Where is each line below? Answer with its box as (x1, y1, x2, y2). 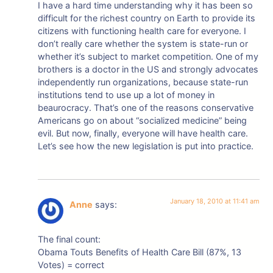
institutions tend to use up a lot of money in (38, 90, 215, 101)
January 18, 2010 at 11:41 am (169, 197, 260, 206)
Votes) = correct (38, 259, 105, 270)
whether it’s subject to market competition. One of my (38, 51, 259, 62)
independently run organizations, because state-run (38, 77, 249, 88)
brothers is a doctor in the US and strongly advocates (38, 64, 259, 75)
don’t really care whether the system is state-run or (38, 38, 249, 49)
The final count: (38, 233, 101, 244)
